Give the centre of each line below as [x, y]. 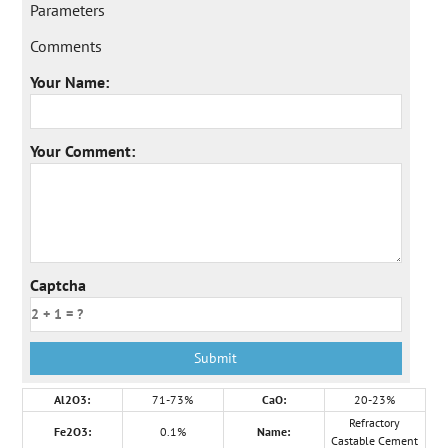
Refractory [375, 423]
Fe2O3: [72, 432]
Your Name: [69, 82]
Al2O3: [72, 400]
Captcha [57, 285]
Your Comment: [82, 151]
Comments [65, 46]
